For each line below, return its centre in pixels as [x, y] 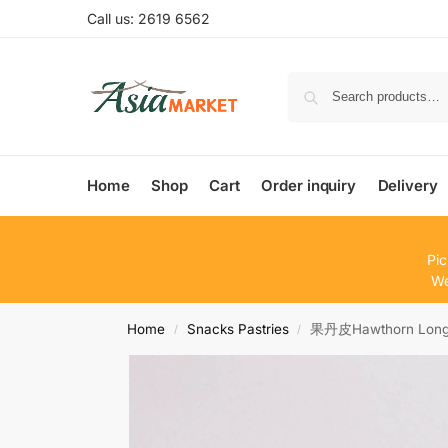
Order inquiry [309, 185]
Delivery [407, 185]
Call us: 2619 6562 [148, 18]
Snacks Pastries [237, 329]
